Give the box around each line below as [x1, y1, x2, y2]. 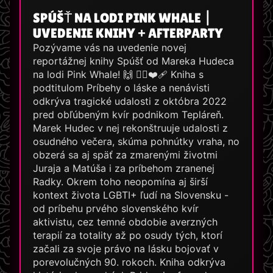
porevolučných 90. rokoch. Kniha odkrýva [33, 256, 225, 269]
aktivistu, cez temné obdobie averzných [33, 216, 218, 229]
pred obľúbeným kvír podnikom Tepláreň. [33, 108, 224, 121]
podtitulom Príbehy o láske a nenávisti [33, 82, 210, 94]
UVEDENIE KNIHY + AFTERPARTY [33, 25, 223, 41]
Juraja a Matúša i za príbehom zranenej [33, 162, 214, 175]
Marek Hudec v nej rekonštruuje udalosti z [33, 122, 228, 135]
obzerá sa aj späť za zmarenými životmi [33, 149, 218, 161]
